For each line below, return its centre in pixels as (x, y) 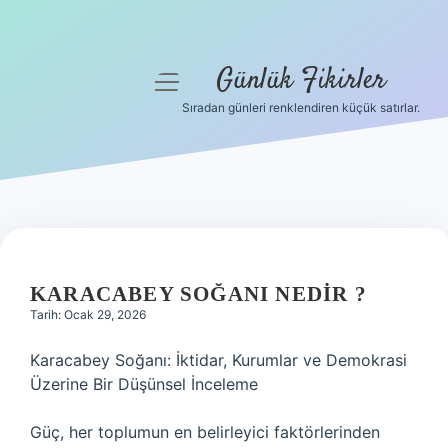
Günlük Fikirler (301, 81)
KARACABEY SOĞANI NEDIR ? (198, 294)
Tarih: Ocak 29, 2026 (88, 314)
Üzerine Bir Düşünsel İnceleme (144, 384)
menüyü (185, 80)
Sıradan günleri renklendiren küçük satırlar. (301, 107)
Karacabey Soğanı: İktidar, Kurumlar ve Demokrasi (218, 360)
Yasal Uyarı (90, 234)
